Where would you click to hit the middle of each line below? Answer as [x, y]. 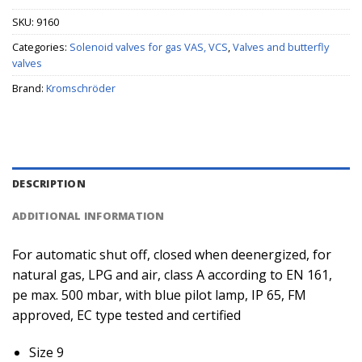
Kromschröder [81, 88]
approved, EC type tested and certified [126, 315]
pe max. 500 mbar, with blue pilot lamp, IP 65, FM [159, 295]
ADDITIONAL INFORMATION [88, 215]
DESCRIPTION [49, 183]
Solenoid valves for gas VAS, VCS [149, 47]
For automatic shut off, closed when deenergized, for [172, 254]
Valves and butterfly [281, 47]
